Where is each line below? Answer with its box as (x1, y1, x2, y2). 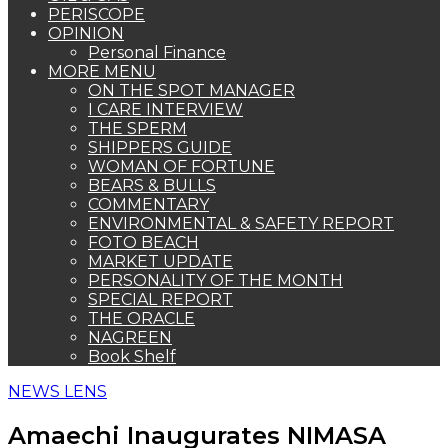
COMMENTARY (88, 195, 209, 214)
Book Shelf (88, 347, 176, 366)
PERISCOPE (48, 5, 145, 24)
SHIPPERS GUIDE (88, 138, 232, 157)
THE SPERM (88, 119, 187, 138)
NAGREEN (88, 328, 172, 347)
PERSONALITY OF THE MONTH (88, 271, 343, 290)
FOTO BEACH (88, 233, 199, 252)
